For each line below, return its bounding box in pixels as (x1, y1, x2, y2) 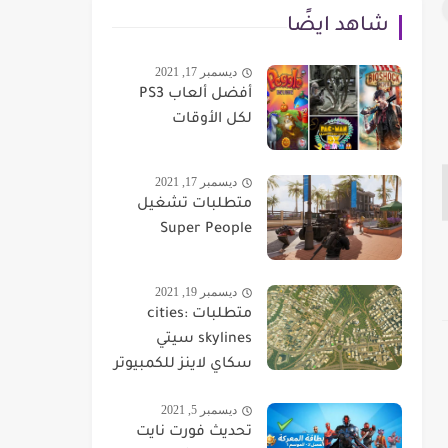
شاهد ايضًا (287, 16, 389, 38)
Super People (160, 222, 252, 238)
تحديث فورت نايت (136, 425, 252, 441)
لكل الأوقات (172, 112, 252, 128)
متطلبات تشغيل (137, 197, 252, 213)
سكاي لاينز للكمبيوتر (114, 357, 252, 373)
